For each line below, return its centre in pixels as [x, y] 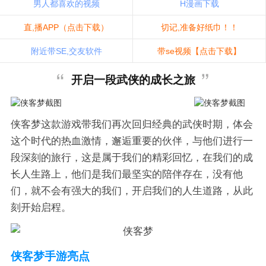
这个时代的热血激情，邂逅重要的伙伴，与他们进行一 [132, 141]
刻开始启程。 [41, 207]
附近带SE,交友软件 [66, 51]
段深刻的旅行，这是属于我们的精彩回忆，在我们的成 [132, 157]
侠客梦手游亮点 [50, 256]
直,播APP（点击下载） [66, 27]
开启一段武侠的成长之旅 [133, 80]
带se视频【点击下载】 [199, 51]
